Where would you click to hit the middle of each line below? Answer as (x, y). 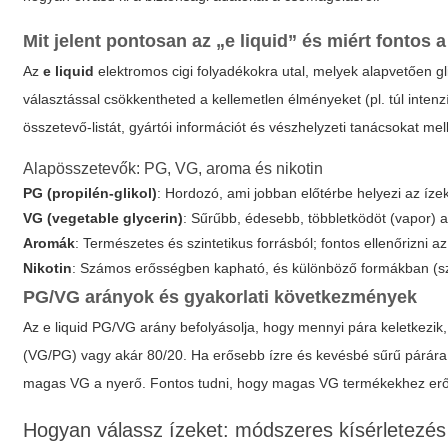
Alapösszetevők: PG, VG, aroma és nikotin (173, 168)
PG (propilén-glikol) (90, 193)
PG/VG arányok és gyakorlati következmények (220, 297)
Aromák (49, 243)
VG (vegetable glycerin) (103, 218)
